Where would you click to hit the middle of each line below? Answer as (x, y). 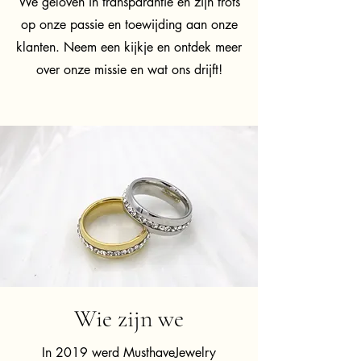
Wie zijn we (129, 319)
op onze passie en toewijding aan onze (129, 25)
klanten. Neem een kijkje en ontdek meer (129, 47)
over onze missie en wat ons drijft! (129, 70)
